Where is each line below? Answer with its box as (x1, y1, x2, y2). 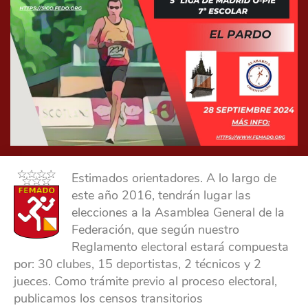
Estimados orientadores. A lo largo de (71, 170, 276, 187)
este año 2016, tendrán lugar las (71, 187, 251, 204)
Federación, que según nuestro (71, 221, 239, 239)
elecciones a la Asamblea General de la (71, 204, 285, 221)
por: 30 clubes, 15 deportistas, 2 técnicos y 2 (14, 256, 261, 273)
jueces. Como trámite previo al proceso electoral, (14, 273, 277, 290)
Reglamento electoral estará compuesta (71, 239, 289, 256)
